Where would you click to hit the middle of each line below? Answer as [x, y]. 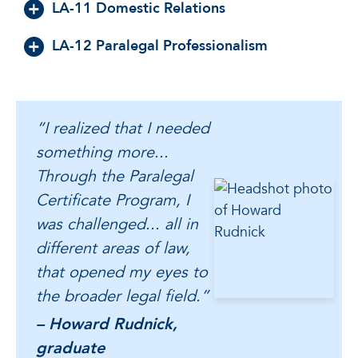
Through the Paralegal [115, 176]
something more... [102, 152]
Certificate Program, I [113, 200]
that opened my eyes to [122, 272]
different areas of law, [113, 248]
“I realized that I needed [123, 128]
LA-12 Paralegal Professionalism [160, 46]
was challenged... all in [117, 224]
